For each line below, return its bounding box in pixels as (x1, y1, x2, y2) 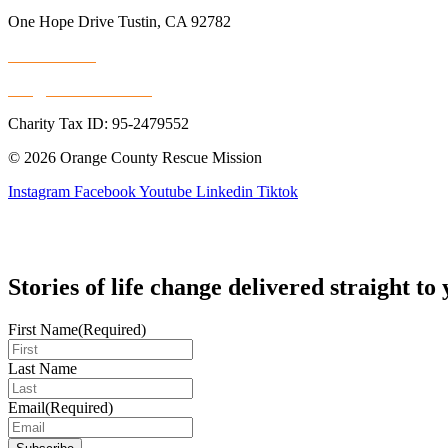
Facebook (74, 182, 136, 200)
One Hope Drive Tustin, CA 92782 (8, 12, 231, 30)
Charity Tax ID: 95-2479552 (8, 114, 189, 132)
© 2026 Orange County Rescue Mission (8, 148, 262, 166)
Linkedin (196, 182, 253, 200)
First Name (8, 321, 78, 339)
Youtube (139, 182, 192, 200)
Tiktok (257, 182, 298, 200)
